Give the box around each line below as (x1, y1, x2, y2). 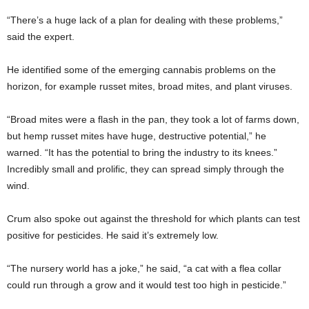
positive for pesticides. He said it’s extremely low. (7, 230, 219, 241)
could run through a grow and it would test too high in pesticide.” (7, 279, 286, 291)
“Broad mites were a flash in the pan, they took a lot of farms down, (7, 114, 299, 126)
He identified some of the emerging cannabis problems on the (7, 64, 276, 76)
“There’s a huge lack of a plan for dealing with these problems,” (7, 14, 283, 26)
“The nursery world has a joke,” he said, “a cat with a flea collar (7, 263, 281, 275)
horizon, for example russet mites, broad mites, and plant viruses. (7, 81, 292, 92)
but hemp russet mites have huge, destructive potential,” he (7, 130, 266, 142)
